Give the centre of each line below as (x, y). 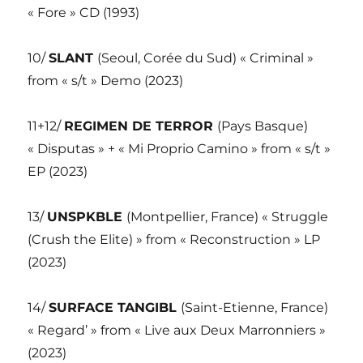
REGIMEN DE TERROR (141, 126)
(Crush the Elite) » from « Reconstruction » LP (174, 239)
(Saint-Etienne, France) (255, 307)
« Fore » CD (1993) (84, 12)
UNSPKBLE (87, 216)
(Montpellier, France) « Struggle (228, 216)
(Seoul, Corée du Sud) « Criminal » (206, 58)
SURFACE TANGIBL (115, 307)
